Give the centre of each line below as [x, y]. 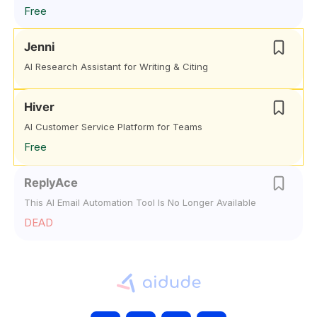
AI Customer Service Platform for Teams [113, 127]
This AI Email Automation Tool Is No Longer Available [140, 202]
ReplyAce [51, 183]
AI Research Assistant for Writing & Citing [116, 67]
